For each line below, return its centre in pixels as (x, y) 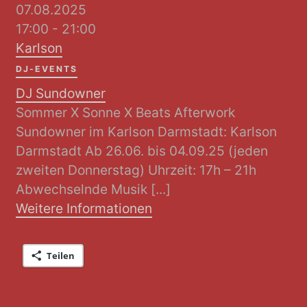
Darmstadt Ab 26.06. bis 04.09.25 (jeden (142, 150)
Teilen (61, 255)
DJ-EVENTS (47, 69)
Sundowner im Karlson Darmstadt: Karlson (147, 131)
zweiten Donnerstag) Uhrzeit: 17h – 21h (136, 170)
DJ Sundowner (61, 93)
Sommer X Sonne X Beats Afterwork (126, 112)
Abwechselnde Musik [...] (94, 189)
